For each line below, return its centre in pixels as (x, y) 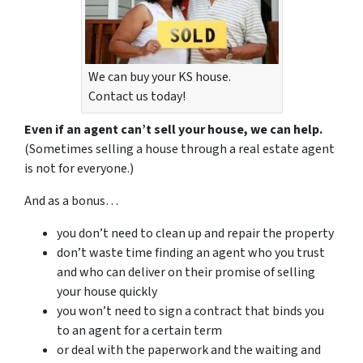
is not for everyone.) (79, 168)
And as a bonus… (71, 201)
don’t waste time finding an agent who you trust (191, 252)
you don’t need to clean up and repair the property (195, 233)
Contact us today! (137, 96)
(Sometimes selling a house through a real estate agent (179, 149)
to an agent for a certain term (139, 330)
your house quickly (107, 291)
